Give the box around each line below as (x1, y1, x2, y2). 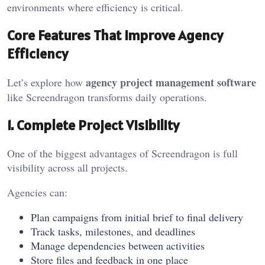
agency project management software (86, 74, 256, 90)
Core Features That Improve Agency (7, 25, 223, 44)
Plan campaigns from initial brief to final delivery (31, 209, 243, 224)
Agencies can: (7, 185, 67, 199)
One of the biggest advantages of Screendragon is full (7, 146, 238, 160)
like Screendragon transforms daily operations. (7, 89, 207, 104)
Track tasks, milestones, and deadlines (31, 224, 195, 238)
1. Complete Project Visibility (7, 115, 179, 134)
